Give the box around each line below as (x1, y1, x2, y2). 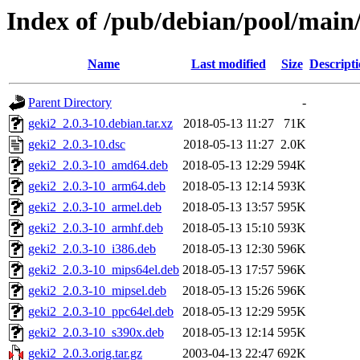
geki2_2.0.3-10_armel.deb (28, 200, 162, 215)
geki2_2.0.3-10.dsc (28, 137, 125, 152)
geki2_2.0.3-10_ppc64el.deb (28, 305, 174, 319)
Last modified (190, 57, 266, 72)
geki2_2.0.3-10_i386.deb (28, 242, 156, 256)
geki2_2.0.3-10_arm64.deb (28, 179, 166, 194)
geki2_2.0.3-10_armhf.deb (28, 221, 163, 235)
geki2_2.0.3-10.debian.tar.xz (28, 117, 173, 131)
